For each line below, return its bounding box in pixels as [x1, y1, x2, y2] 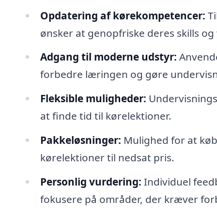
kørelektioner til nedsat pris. [40, 151, 174, 165]
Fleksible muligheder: [40, 92, 146, 106]
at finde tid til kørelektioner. [40, 109, 171, 123]
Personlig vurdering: [40, 175, 141, 188]
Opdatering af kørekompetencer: [40, 8, 205, 22]
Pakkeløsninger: [40, 133, 121, 147]
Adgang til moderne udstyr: [40, 50, 177, 64]
